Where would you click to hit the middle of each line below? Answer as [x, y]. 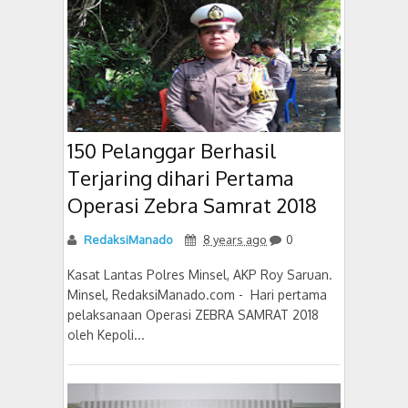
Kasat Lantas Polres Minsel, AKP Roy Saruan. [202, 275]
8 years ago [235, 240]
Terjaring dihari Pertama [181, 178]
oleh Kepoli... [106, 335]
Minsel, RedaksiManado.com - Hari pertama [197, 295]
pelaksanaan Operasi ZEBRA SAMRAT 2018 [193, 315]
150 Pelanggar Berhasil [172, 150]
